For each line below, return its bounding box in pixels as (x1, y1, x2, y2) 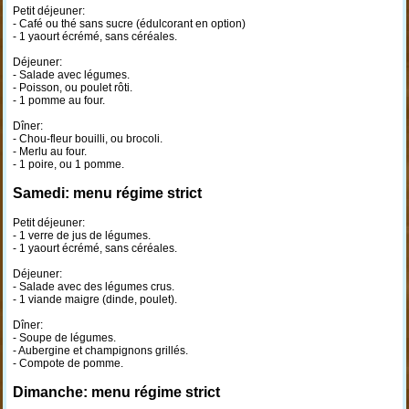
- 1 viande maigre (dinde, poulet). (12, 293, 177, 306)
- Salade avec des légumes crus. (12, 280, 174, 293)
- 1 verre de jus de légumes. (12, 229, 151, 242)
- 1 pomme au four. (12, 94, 105, 107)
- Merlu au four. (12, 145, 87, 158)
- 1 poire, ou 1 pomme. (12, 158, 124, 171)
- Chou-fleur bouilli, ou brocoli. (12, 132, 163, 145)
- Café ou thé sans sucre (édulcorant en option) (12, 17, 246, 30)
